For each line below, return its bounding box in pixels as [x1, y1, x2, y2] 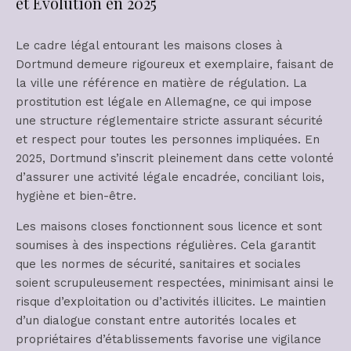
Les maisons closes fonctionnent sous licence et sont [16, 219, 322, 233]
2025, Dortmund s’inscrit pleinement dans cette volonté [16, 151, 334, 165]
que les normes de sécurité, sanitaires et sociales [16, 257, 301, 271]
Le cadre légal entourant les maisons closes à [16, 38, 283, 52]
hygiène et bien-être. [16, 189, 136, 203]
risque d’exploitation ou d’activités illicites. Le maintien [16, 295, 326, 309]
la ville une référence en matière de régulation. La [16, 76, 307, 90]
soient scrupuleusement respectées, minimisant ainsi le [16, 276, 334, 290]
